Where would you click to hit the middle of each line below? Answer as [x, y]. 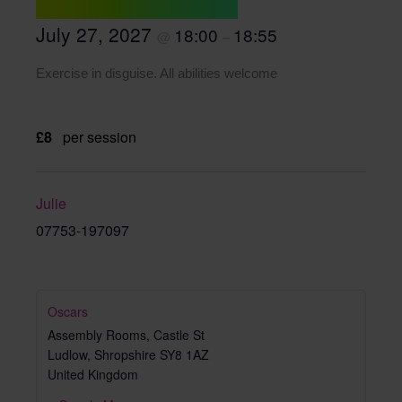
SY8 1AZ [184, 354]
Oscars [68, 311]
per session [100, 136]
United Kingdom [93, 374]
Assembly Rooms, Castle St [126, 334]
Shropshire [125, 354]
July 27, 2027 [96, 34]
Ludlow [67, 354]
